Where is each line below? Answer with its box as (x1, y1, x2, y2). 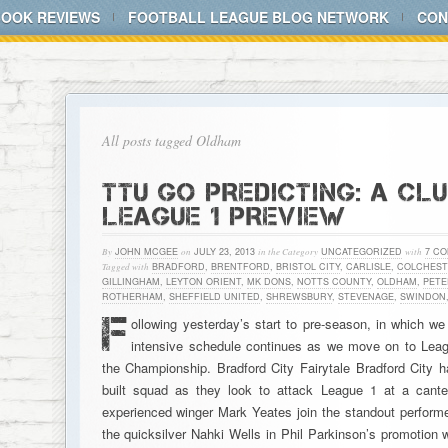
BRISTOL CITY (275, 260, 340, 273)
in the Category (257, 245, 318, 257)
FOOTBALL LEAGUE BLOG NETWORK (128, 7, 389, 27)
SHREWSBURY (265, 290, 332, 303)
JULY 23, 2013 (190, 245, 258, 258)
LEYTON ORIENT (165, 275, 241, 288)
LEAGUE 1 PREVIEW (101, 201, 346, 231)
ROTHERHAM (101, 290, 163, 303)
